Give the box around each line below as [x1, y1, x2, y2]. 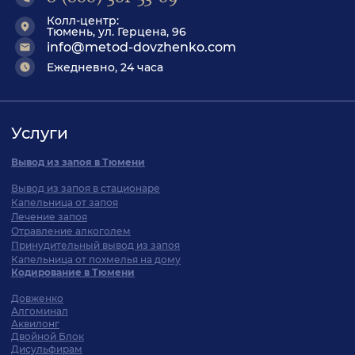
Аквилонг [11, 318, 59, 330]
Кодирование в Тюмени [11, 266, 135, 278]
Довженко [11, 292, 63, 304]
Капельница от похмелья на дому [11, 254, 181, 265]
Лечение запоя [11, 211, 87, 223]
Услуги [11, 124, 68, 143]
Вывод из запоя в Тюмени [11, 156, 145, 168]
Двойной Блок [11, 330, 84, 342]
